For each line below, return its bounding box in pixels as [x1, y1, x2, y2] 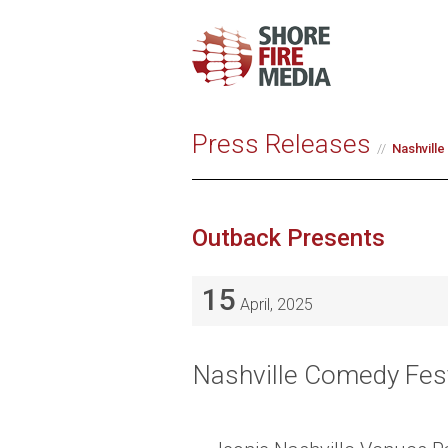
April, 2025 [236, 294, 313, 314]
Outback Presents [192, 223, 385, 252]
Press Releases [192, 129, 371, 159]
